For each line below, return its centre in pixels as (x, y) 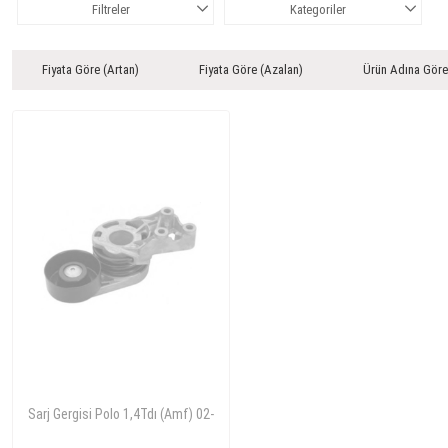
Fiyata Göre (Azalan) (251, 69)
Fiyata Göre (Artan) (90, 69)
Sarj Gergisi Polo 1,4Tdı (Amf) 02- (121, 413)
